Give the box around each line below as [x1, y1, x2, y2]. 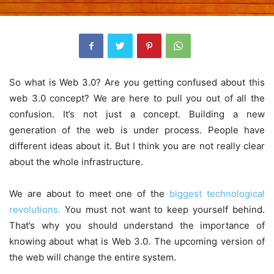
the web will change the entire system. [9, 251, 176, 263]
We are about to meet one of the [9, 187, 170, 199]
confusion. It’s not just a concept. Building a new [9, 108, 265, 120]
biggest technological [169, 187, 265, 199]
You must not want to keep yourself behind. [61, 203, 265, 215]
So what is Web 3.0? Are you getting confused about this [9, 76, 265, 88]
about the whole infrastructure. [9, 155, 143, 168]
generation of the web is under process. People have [9, 124, 265, 136]
